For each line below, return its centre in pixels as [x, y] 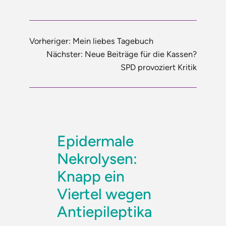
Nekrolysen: [97, 159]
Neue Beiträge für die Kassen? [140, 54]
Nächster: [64, 54]
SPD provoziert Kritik [158, 67]
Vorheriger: [50, 41]
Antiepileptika [105, 212]
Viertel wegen [104, 194]
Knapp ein [91, 177]
